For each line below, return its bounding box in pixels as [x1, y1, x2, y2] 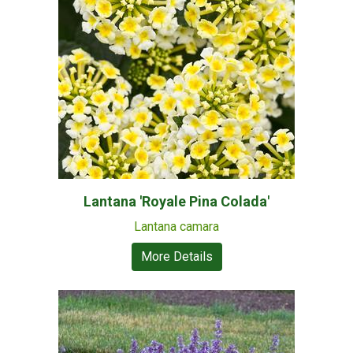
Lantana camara [134, 219, 219, 234]
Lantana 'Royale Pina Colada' [84, 193, 269, 210]
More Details [140, 249, 213, 264]
